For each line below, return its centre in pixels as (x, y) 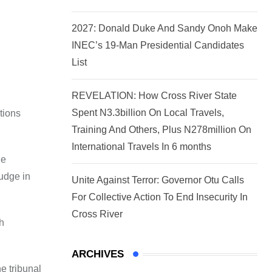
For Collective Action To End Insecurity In (160, 197)
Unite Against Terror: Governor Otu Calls (158, 180)
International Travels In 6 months (141, 147)
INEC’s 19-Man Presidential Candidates (158, 46)
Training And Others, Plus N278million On (161, 130)
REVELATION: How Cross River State (154, 96)
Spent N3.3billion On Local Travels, (148, 113)
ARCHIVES (98, 254)
